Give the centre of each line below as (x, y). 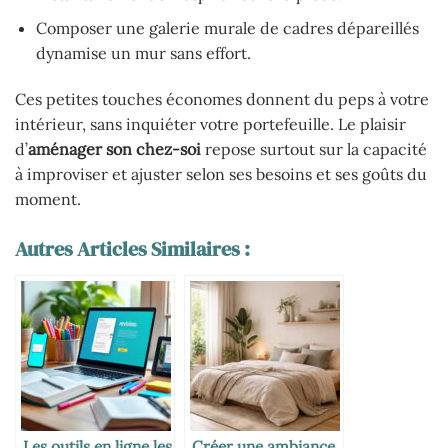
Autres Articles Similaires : (132, 248)
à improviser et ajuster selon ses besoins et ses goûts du (221, 173)
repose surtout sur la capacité (314, 148)
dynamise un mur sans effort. (143, 53)
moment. (48, 198)
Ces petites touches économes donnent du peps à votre (222, 98)
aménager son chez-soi (114, 148)
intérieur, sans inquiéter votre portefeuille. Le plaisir (210, 123)
